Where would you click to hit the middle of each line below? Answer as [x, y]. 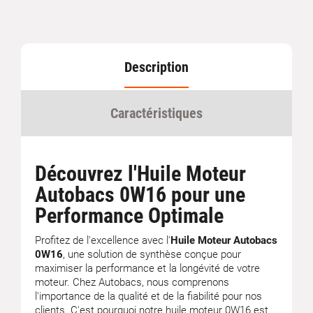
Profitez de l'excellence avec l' [103, 240]
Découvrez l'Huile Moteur [140, 173]
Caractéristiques [156, 113]
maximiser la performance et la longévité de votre [147, 268]
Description [156, 67]
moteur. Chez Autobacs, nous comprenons [132, 282]
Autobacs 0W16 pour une [140, 194]
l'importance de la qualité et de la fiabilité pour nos [148, 296]
